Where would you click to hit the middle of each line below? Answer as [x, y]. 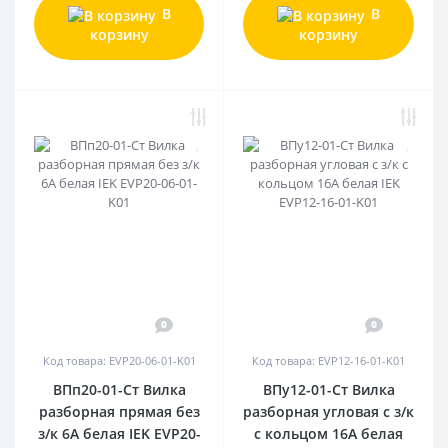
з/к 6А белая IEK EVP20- [119, 433]
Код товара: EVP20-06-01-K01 [119, 360]
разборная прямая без [119, 411]
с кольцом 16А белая [328, 433]
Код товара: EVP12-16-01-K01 [328, 360]
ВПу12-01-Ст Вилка [328, 389]
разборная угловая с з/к [328, 411]
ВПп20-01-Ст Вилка [119, 389]
